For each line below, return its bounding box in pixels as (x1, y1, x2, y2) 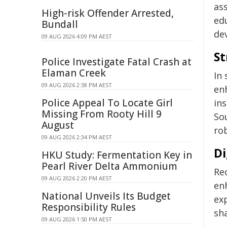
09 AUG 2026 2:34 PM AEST (42, 133, 112, 141)
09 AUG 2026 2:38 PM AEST (42, 81, 112, 89)
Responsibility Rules (42, 201, 136, 214)
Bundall (42, 18, 78, 31)
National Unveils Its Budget (42, 190, 171, 203)
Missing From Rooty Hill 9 (42, 107, 162, 121)
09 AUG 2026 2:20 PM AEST (42, 174, 112, 182)
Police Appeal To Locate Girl (42, 96, 173, 109)
